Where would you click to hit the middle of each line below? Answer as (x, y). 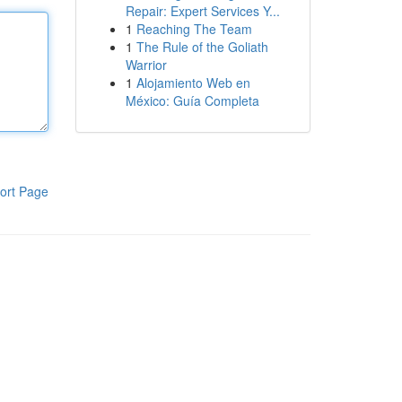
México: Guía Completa (192, 100)
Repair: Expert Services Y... (202, 11)
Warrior (146, 65)
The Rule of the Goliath (202, 47)
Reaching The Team (194, 29)
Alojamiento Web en (193, 83)
